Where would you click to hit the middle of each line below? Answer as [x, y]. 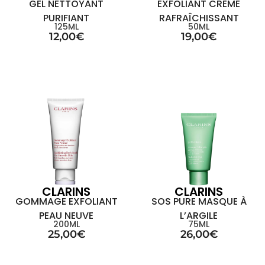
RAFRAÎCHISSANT [199, 18]
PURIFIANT [66, 18]
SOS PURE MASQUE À [199, 201]
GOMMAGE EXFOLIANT [66, 201]
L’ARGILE [199, 216]
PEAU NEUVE [66, 216]
